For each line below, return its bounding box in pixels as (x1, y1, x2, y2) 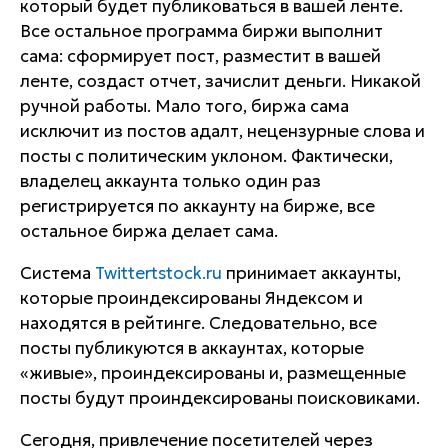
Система (20, 262, 95, 284)
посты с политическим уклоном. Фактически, (20, 145, 393, 167)
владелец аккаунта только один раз (20, 170, 321, 192)
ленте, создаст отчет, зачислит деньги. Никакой (20, 70, 421, 92)
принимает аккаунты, (222, 262, 401, 284)
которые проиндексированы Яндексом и (20, 287, 363, 309)
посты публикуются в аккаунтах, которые (20, 337, 364, 359)
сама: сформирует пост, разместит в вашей (20, 45, 381, 67)
